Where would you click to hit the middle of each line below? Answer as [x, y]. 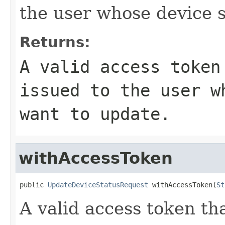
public [34, 185]
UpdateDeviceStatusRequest [98, 185]
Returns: [55, 42]
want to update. [95, 114]
